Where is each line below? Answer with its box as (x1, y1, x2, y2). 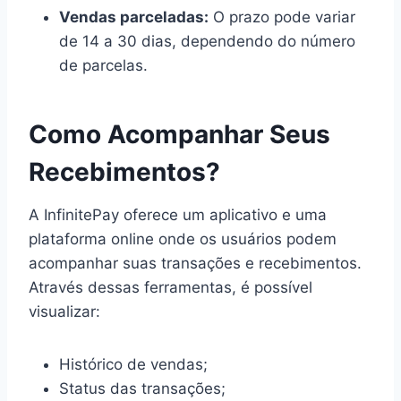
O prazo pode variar (209, 7, 355, 26)
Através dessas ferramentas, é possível (29, 277, 312, 296)
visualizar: (29, 302, 100, 320)
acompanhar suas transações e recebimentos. (29, 253, 362, 272)
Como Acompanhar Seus (29, 118, 330, 149)
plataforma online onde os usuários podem (29, 229, 337, 248)
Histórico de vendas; (59, 354, 208, 373)
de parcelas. (59, 55, 148, 74)
